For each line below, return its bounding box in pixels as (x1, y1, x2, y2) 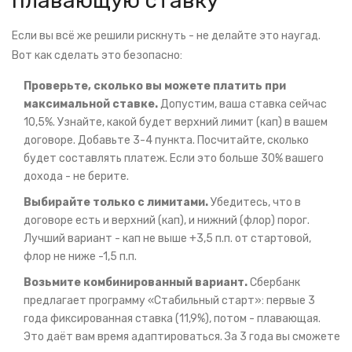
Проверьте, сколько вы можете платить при (24, 79, 286, 93)
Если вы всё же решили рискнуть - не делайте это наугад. (12, 29, 321, 43)
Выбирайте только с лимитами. (24, 196, 208, 210)
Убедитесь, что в (208, 196, 301, 210)
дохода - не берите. (24, 170, 129, 184)
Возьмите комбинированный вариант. (24, 276, 247, 290)
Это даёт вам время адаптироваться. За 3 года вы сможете (24, 330, 340, 344)
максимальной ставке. (24, 97, 158, 112)
